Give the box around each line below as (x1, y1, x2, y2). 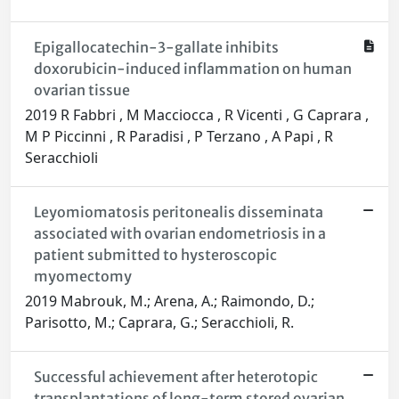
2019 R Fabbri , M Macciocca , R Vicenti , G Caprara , (25, 105, 369, 126)
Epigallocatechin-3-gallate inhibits (33, 38, 279, 57)
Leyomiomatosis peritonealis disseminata (33, 203, 323, 222)
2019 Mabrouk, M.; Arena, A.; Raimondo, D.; (25, 291, 314, 312)
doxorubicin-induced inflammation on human (33, 60, 352, 78)
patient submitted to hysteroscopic (33, 246, 277, 265)
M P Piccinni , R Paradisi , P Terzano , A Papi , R (25, 126, 333, 147)
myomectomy (33, 267, 132, 286)
